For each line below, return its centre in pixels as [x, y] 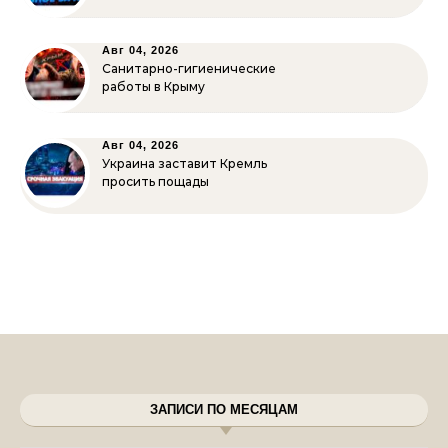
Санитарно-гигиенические [189, 68]
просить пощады [155, 181]
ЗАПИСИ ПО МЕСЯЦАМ [224, 409]
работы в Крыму [153, 86]
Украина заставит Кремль [184, 163]
